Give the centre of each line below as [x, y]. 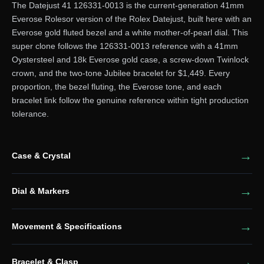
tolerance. [30, 114]
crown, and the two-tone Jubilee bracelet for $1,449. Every [121, 73]
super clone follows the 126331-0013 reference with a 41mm [125, 46]
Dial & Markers [40, 191]
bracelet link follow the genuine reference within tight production [130, 100]
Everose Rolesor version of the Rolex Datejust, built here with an [131, 19]
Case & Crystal [41, 156]
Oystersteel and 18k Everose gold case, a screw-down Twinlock [130, 60]
